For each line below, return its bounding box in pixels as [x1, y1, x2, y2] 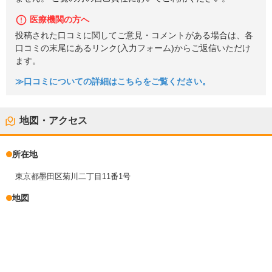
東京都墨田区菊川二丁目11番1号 [15, 172, 131, 182]
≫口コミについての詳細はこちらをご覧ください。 [15, 77, 211, 87]
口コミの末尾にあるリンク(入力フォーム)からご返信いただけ [15, 43, 251, 53]
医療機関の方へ [30, 15, 89, 24]
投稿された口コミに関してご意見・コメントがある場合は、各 [15, 30, 253, 40]
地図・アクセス [19, 115, 87, 126]
